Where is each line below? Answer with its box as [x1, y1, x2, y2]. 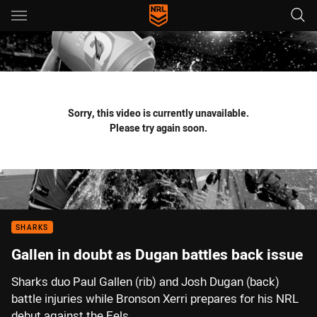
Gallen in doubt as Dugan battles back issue [11, 244, 303, 264]
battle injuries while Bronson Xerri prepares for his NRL [11, 291, 299, 306]
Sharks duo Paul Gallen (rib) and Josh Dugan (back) [11, 274, 279, 289]
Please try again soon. [110, 121, 207, 134]
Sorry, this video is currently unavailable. [68, 106, 249, 120]
